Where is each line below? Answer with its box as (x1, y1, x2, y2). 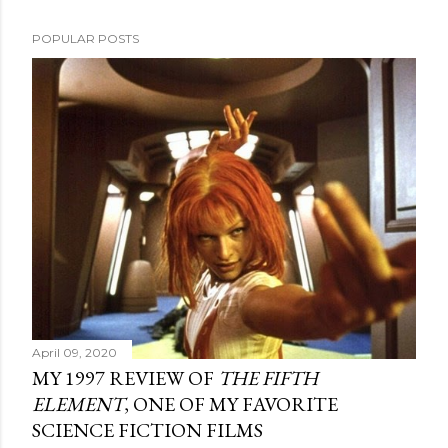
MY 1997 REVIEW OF (32, 365, 218, 392)
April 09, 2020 (32, 345, 117, 361)
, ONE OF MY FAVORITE (124, 391, 338, 418)
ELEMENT (32, 391, 124, 418)
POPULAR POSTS (32, 31, 139, 46)
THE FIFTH (218, 365, 318, 392)
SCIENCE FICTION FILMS (32, 417, 263, 444)
